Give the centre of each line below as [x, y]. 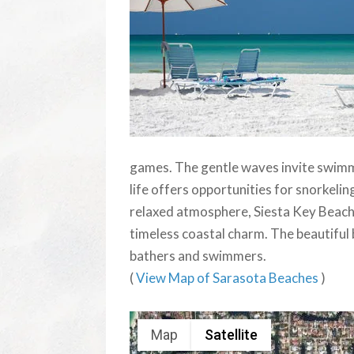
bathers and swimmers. [198, 255]
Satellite [232, 335]
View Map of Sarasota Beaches [229, 277]
